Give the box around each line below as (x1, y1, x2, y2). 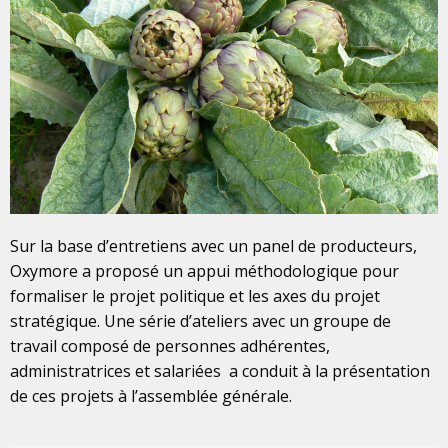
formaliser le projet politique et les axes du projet (10, 285, 380, 308)
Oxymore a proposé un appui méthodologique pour (10, 260, 399, 283)
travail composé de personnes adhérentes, (10, 335, 330, 358)
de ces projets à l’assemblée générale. (10, 385, 292, 408)
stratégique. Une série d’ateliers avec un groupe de (10, 310, 391, 333)
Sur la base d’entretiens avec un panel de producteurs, (10, 235, 417, 258)
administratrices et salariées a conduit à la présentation (10, 360, 430, 383)
